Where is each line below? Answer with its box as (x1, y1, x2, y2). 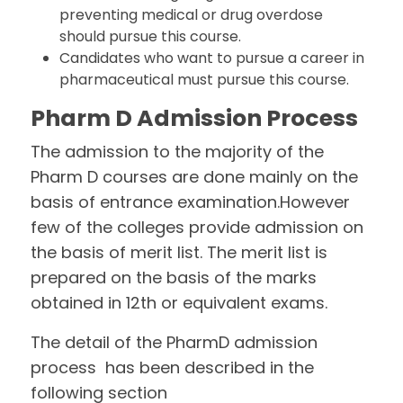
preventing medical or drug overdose (59, 4, 324, 25)
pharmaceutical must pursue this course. (59, 69, 350, 90)
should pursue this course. (59, 26, 242, 47)
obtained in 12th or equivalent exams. (31, 291, 333, 314)
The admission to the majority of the (31, 140, 325, 163)
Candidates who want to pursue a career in (59, 48, 365, 68)
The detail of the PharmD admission (31, 331, 318, 354)
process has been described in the (31, 356, 315, 379)
